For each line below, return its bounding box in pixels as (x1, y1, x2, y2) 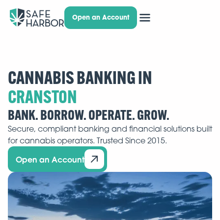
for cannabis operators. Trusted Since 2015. (8, 136, 167, 146)
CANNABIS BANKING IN (8, 67, 152, 89)
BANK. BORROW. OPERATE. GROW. (8, 106, 169, 124)
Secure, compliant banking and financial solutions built (8, 124, 212, 134)
